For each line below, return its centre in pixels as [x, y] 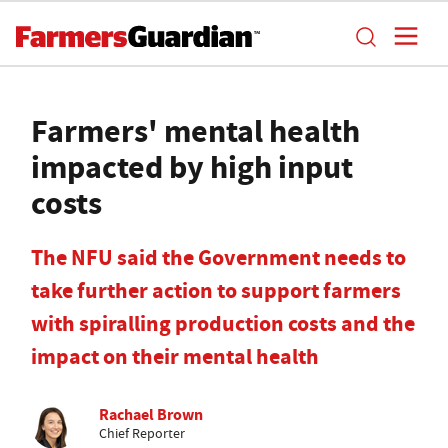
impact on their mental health [175, 356]
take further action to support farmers [216, 290]
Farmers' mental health [195, 131]
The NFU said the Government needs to [218, 257]
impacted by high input [192, 167]
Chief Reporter [142, 433]
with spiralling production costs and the [223, 323]
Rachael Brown [151, 414]
